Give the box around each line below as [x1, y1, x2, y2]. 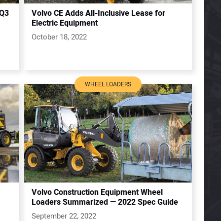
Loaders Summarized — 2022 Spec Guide [32, 196, 178, 208]
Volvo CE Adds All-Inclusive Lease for [32, 7, 165, 19]
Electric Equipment [32, 17, 98, 29]
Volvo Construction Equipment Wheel [32, 186, 163, 198]
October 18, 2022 [32, 31, 87, 42]
